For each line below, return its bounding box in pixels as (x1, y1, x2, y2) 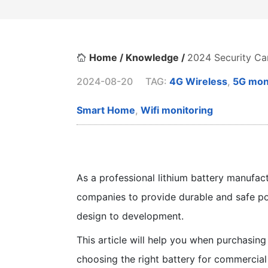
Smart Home (77, 104, 135, 116)
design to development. (77, 210, 184, 222)
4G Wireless (169, 75, 227, 87)
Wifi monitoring (141, 104, 213, 116)
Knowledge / (126, 51, 187, 63)
